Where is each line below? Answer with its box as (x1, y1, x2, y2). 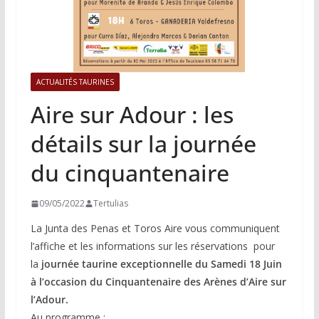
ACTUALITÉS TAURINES (36, 77, 114, 88)
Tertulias (93, 197, 128, 210)
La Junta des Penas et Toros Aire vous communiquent (30, 221, 280, 236)
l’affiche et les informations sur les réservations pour (30, 239, 275, 253)
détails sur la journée (30, 128, 256, 159)
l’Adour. (30, 293, 68, 307)
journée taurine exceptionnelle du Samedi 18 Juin (41, 257, 282, 271)
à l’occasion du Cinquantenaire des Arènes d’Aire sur (30, 275, 286, 289)
